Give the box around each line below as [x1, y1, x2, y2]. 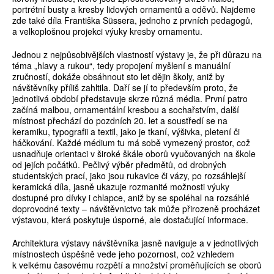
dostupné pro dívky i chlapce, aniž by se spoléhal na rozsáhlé [12, 191, 250, 204]
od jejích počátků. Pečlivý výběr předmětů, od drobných [12, 158, 226, 171]
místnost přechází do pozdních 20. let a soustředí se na [12, 114, 228, 127]
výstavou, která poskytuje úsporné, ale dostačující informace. [12, 213, 248, 226]
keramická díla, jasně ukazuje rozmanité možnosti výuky [12, 180, 229, 193]
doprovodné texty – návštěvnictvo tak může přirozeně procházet [12, 202, 260, 215]
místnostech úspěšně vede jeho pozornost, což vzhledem [12, 248, 234, 261]
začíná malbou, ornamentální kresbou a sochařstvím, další [12, 103, 239, 116]
